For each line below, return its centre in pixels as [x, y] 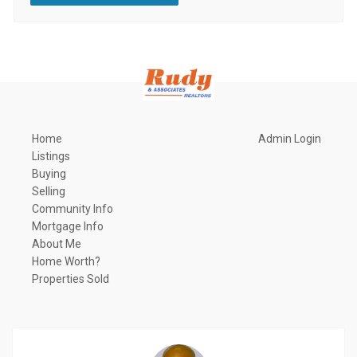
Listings [51, 157]
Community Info [73, 209]
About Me [57, 244]
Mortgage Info [68, 227]
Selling [49, 192]
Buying [49, 174]
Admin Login [289, 139]
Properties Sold [71, 279]
